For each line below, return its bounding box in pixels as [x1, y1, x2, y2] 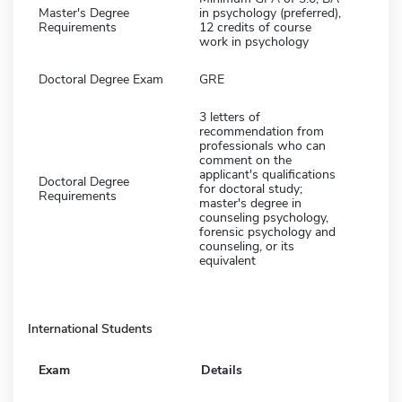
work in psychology [199, 32, 309, 50]
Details [201, 361, 242, 379]
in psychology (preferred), [199, 4, 341, 22]
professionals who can [199, 136, 326, 154]
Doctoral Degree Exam [39, 70, 163, 88]
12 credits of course [199, 18, 311, 36]
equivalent [199, 251, 256, 269]
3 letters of [199, 108, 260, 126]
